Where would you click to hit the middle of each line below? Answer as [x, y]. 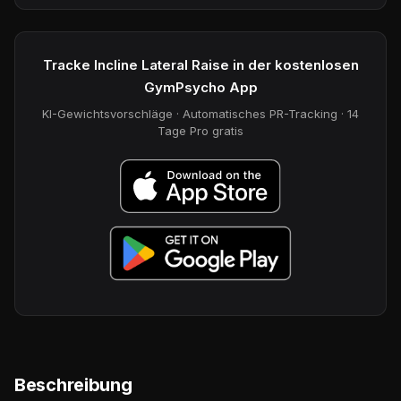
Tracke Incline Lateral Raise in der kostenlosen [200, 64]
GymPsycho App [200, 87]
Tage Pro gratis [200, 130]
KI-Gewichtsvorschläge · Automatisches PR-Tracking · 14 [200, 113]
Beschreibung [73, 384]
